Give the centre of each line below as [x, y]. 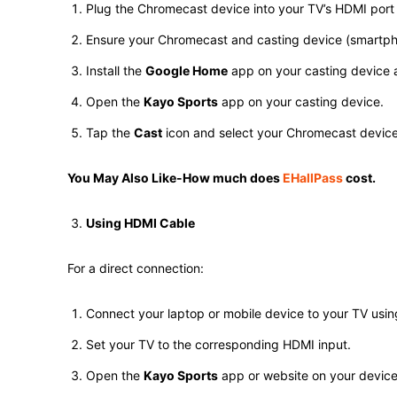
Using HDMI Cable [140, 223]
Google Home [187, 70]
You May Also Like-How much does [175, 178]
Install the [116, 70]
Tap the [110, 132]
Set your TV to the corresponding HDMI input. [218, 344]
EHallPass [313, 178]
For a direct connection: [136, 268]
